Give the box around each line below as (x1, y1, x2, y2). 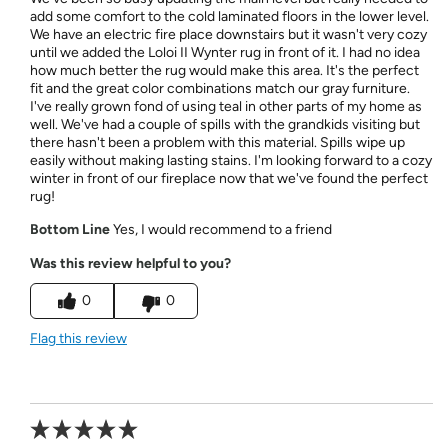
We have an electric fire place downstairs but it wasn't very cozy (29, 25, 427, 43)
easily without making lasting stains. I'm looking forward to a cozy (29, 151, 432, 169)
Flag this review (29, 329, 127, 347)
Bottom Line (29, 220, 110, 238)
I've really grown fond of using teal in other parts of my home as (29, 97, 422, 115)
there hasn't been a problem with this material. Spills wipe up (29, 133, 405, 151)
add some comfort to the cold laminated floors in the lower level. (29, 7, 429, 25)
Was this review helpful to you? (29, 254, 231, 272)
